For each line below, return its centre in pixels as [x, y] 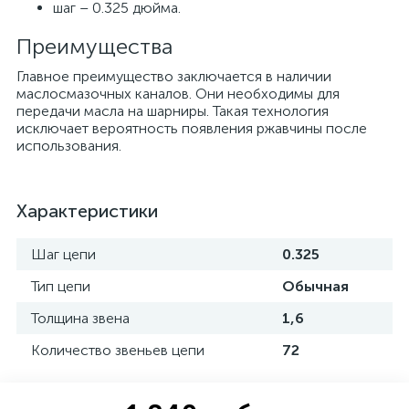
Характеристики [87, 211]
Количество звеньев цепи [118, 350]
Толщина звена [80, 318]
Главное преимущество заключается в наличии [174, 76]
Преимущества [95, 46]
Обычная [315, 286]
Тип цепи [61, 286]
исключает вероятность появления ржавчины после [192, 128]
